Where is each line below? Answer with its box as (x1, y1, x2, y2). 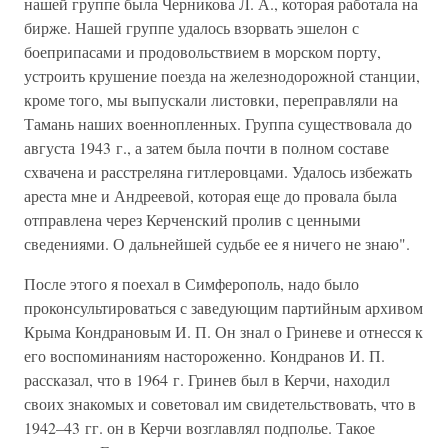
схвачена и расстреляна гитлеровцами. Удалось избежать (24, 161, 412, 182)
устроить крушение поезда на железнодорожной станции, (24, 65, 420, 86)
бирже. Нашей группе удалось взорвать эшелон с (24, 17, 359, 38)
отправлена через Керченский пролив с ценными (24, 209, 361, 230)
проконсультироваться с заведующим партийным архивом (24, 297, 423, 318)
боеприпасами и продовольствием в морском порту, (24, 41, 381, 62)
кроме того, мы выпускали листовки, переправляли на (24, 89, 398, 110)
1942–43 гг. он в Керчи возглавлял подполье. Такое (24, 417, 375, 438)
